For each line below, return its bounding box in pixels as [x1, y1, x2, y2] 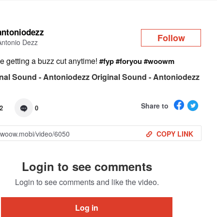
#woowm [144, 56, 175, 66]
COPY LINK [156, 129, 193, 139]
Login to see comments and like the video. [15, 176, 159, 187]
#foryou [116, 56, 142, 66]
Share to [140, 100, 169, 110]
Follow [157, 31, 185, 44]
